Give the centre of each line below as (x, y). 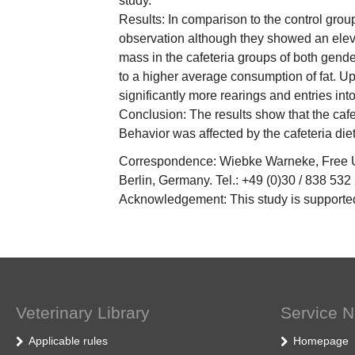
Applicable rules (68, 341)
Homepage (321, 341)
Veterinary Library (83, 313)
